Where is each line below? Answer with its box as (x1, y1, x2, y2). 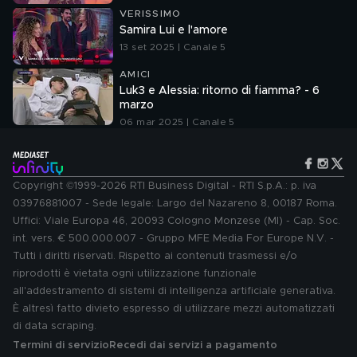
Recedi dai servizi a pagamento (109, 340, 277, 351)
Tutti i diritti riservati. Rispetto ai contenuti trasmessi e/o (13, 251, 297, 261)
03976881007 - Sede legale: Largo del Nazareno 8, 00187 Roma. (13, 198, 337, 209)
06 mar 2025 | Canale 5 (120, 117, 235, 127)
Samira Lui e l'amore (120, 25, 228, 36)
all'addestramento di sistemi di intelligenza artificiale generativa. (13, 286, 335, 296)
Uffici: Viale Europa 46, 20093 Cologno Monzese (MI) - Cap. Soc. (13, 216, 340, 226)
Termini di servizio (13, 340, 109, 351)
